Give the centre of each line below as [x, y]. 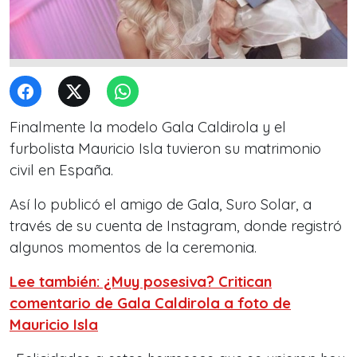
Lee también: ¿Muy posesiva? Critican [141, 282]
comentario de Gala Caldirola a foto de [150, 303]
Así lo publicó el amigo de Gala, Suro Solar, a [161, 204]
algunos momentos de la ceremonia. [133, 247]
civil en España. [61, 170]
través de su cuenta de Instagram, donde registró [176, 226]
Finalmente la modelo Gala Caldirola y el [148, 127]
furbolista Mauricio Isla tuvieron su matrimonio [165, 149]
